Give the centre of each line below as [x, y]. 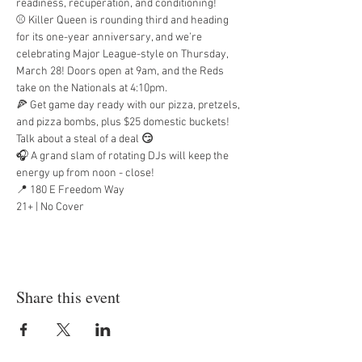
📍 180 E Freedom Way [70, 190]
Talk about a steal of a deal [79, 139]
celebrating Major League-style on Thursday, [123, 55]
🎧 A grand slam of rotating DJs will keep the [124, 156]
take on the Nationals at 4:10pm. [92, 88]
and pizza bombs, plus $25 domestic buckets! [124, 122]
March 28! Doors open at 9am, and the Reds [121, 72]
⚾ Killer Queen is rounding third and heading [124, 21]
